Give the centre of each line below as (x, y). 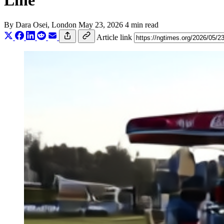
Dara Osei (31, 24)
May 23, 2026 (101, 24)
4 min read (142, 24)
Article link (114, 37)
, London (63, 24)
